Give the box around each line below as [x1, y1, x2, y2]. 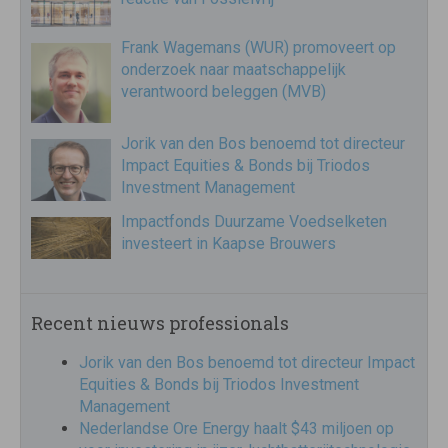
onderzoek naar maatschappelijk [121, 60, 346, 80]
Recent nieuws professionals [31, 311, 289, 336]
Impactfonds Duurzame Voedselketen [121, 212, 387, 232]
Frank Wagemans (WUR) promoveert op [121, 38, 396, 58]
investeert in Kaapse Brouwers [121, 234, 336, 254]
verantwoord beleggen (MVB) [121, 82, 326, 102]
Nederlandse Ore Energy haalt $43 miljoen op [79, 419, 394, 439]
